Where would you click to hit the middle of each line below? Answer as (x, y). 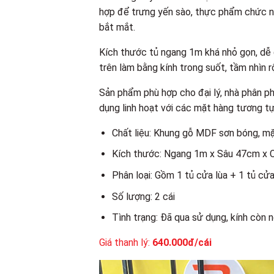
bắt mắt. (117, 27)
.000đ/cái (190, 243)
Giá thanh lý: (126, 243)
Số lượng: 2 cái (143, 196)
